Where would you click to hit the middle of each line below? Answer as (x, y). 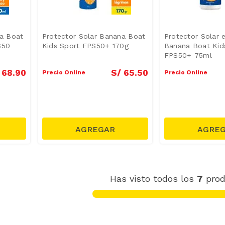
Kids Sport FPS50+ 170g (85, 45)
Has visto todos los (153, 178)
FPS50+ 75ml (188, 55)
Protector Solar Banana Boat (94, 36)
